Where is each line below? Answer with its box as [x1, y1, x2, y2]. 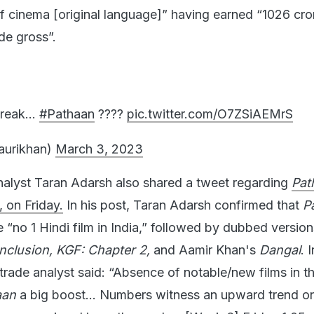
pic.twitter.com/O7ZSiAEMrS [127, 99, 293, 114]
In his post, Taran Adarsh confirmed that [63, 190, 303, 205]
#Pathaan [39, 99, 95, 114]
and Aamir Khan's [153, 235, 259, 250]
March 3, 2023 [55, 134, 143, 149]
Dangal [259, 235, 301, 250]
